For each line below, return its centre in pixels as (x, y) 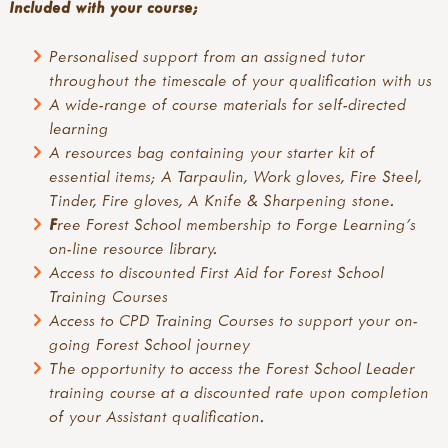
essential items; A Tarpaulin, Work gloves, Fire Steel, (236, 175)
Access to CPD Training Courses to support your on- (234, 319)
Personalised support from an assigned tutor (207, 55)
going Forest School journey (150, 343)
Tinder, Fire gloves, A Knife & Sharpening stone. (222, 199)
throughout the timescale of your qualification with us (241, 79)
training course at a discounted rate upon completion (239, 391)
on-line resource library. (134, 247)
